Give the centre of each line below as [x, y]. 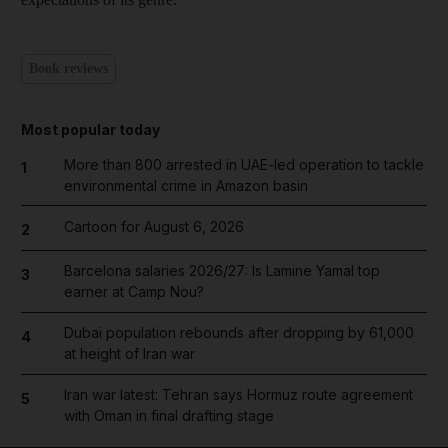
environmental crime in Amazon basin [185, 185]
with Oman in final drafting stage [168, 415]
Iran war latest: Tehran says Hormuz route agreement [238, 394]
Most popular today [90, 129]
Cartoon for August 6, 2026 [153, 226]
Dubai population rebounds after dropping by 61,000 [238, 332]
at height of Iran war [129, 353]
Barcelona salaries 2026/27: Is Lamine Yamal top [221, 270]
